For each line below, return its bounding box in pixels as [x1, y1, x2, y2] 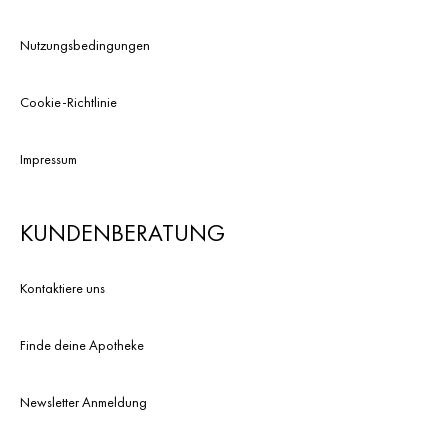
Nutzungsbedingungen [20, 36, 150, 54]
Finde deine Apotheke [20, 336, 144, 354]
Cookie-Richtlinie [20, 93, 117, 111]
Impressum [20, 150, 77, 168]
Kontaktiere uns [20, 279, 105, 297]
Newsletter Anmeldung [20, 393, 147, 411]
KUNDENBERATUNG [20, 217, 225, 248]
